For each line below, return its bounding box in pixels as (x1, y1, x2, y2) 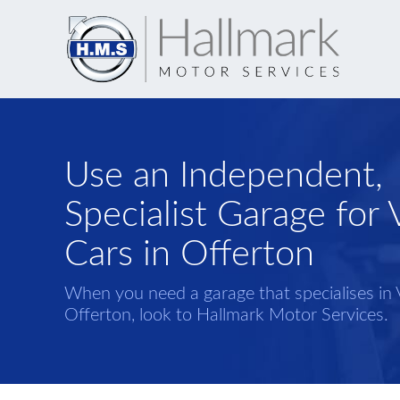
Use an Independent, (64, 158, 383, 194)
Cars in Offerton (64, 237, 314, 272)
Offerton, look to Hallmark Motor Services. (64, 306, 388, 324)
